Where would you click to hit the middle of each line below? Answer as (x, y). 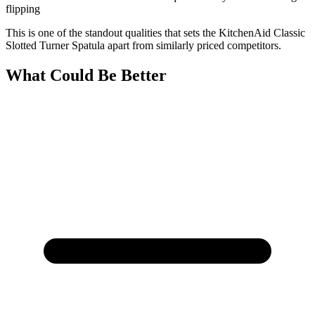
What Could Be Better (86, 75)
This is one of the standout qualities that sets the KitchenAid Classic (155, 33)
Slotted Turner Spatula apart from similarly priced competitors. (143, 46)
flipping (23, 9)
